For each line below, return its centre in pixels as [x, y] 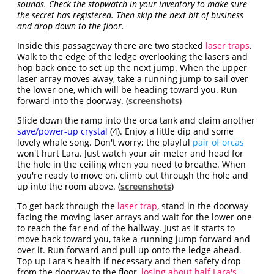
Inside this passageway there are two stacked [112, 46]
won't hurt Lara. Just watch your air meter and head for [131, 154]
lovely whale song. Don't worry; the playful [105, 143]
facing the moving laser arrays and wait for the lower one [135, 217]
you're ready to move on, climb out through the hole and [133, 176]
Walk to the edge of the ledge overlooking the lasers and [133, 57]
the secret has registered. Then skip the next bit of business [131, 15]
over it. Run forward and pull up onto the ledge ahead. [130, 250]
